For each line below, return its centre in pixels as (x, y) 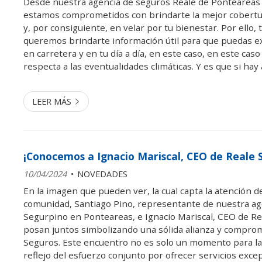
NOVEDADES (102, 174)
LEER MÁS (52, 102)
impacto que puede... (67, 92)
